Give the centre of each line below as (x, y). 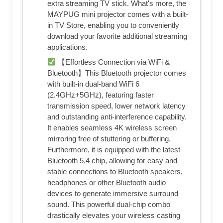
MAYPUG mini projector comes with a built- (118, 14)
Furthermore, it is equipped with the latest (114, 150)
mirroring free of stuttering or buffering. (109, 139)
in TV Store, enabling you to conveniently (113, 25)
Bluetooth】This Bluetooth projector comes (117, 73)
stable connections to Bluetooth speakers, (115, 172)
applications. (67, 47)
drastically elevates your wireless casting (114, 216)
